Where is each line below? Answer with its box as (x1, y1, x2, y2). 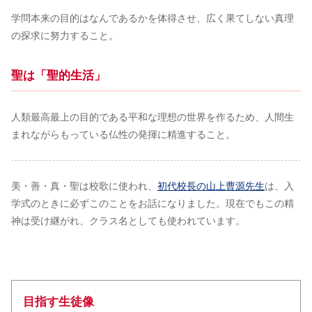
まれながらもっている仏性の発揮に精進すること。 (11, 129, 235, 140)
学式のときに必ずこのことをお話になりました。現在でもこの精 (11, 198, 294, 209)
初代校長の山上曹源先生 (157, 180, 265, 192)
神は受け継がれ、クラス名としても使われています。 (11, 215, 245, 226)
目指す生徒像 (23, 295, 94, 309)
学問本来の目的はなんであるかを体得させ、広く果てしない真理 (11, 13, 294, 24)
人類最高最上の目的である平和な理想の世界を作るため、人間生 (11, 111, 294, 123)
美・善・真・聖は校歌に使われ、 (11, 180, 157, 192)
